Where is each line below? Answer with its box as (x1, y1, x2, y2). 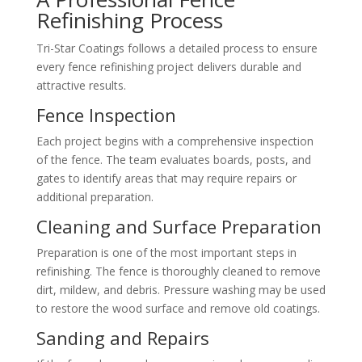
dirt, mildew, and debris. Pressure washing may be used (36, 281, 326, 297)
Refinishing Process (36, 5, 223, 35)
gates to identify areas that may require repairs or (36, 170, 297, 186)
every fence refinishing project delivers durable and (36, 58, 301, 74)
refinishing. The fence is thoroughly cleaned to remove (36, 263, 321, 279)
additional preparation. (36, 188, 154, 204)
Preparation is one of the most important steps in (36, 244, 297, 260)
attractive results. (36, 77, 126, 93)
